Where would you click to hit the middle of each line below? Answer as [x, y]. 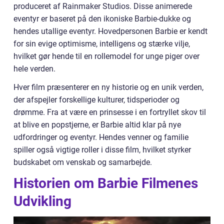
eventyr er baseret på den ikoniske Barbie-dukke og [102, 19]
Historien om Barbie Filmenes [106, 183]
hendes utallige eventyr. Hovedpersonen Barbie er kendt [110, 31]
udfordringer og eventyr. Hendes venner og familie [101, 137]
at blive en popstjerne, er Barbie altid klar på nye [97, 125]
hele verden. [34, 69]
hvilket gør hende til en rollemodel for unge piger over [106, 56]
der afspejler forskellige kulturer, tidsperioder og [96, 100]
